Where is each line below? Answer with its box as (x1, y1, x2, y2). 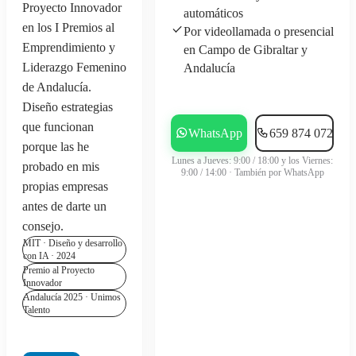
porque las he (22, 140, 89, 154)
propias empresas (22, 180, 108, 194)
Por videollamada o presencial (184, 25, 334, 39)
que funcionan (22, 120, 94, 134)
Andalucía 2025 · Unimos (23, 292, 121, 304)
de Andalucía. (22, 80, 91, 95)
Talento (23, 304, 50, 316)
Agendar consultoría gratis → (186, 88, 334, 103)
